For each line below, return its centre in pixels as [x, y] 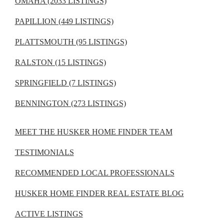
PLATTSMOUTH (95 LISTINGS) [71, 42]
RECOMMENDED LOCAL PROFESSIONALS [94, 173]
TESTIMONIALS [44, 152]
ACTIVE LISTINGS [49, 214]
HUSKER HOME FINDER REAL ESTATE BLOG [99, 193]
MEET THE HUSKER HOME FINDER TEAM [93, 132]
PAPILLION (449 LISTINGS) [64, 21]
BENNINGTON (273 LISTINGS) [70, 103]
